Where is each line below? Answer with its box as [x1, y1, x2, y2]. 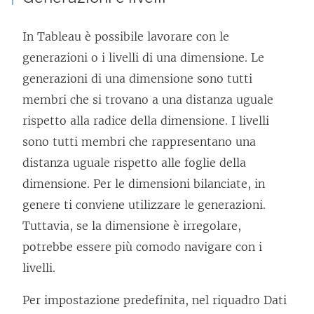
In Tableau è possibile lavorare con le [22, 29, 229, 44]
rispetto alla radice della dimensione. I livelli [22, 114, 269, 128]
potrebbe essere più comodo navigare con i [22, 240, 262, 254]
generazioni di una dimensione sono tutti [22, 71, 252, 86]
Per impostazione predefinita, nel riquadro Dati [22, 293, 287, 308]
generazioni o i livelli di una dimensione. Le [22, 50, 264, 65]
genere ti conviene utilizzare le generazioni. [22, 198, 266, 212]
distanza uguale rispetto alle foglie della [22, 156, 246, 170]
